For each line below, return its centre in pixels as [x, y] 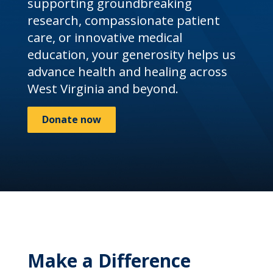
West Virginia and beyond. [103, 88]
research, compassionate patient [123, 20]
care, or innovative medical [105, 37]
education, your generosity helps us [131, 54]
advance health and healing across [127, 71]
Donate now [71, 119]
